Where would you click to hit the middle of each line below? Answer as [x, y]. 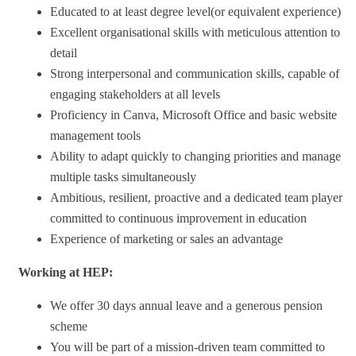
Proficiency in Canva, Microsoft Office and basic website [193, 114]
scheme [69, 326]
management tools [95, 135]
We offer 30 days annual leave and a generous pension [186, 305]
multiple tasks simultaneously [123, 176]
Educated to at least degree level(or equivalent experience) [197, 11]
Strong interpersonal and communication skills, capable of [195, 73]
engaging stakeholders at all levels [135, 94]
